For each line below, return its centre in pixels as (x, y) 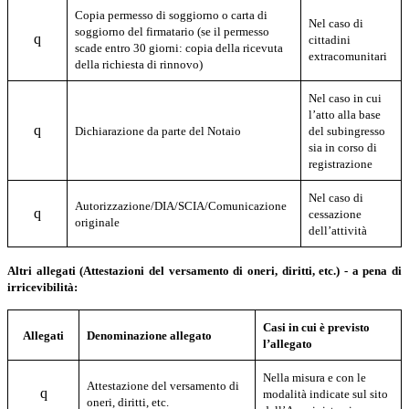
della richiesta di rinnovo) (139, 64)
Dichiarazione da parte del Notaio (158, 131)
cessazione (336, 214)
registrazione (341, 163)
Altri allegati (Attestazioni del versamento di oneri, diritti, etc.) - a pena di (204, 270)
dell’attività (338, 230)
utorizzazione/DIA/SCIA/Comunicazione (185, 205)
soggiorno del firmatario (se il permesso (173, 31)
